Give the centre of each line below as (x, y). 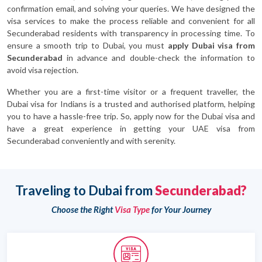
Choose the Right (83, 209)
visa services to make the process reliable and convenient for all (131, 21)
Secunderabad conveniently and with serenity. (91, 141)
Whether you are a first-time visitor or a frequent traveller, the (131, 92)
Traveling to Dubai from (85, 190)
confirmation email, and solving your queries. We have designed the (131, 8)
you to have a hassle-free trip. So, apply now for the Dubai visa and (131, 116)
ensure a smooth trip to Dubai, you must (87, 45)
